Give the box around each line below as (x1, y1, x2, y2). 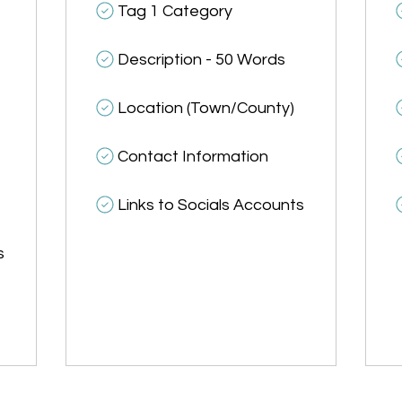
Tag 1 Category (117, 3, 232, 21)
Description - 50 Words (117, 51, 285, 69)
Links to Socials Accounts (117, 197, 304, 214)
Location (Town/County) (117, 100, 294, 118)
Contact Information (117, 148, 268, 166)
